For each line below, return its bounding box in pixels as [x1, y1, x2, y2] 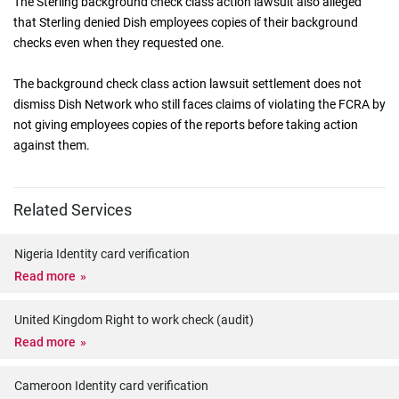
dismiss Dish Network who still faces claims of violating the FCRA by [13, 97, 386, 111]
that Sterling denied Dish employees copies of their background [13, 15, 358, 29]
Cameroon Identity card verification [14, 379, 208, 393]
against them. [13, 138, 90, 152]
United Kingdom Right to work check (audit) [14, 313, 254, 327]
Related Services [13, 201, 132, 219]
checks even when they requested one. [13, 36, 224, 50]
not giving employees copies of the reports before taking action [13, 118, 358, 132]
